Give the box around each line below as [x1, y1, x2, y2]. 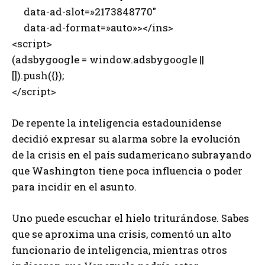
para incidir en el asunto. [12, 180, 137, 194]
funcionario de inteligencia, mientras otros [12, 243, 227, 257]
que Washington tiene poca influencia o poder [12, 164, 243, 178]
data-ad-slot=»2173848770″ [12, 5, 156, 19]
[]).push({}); [12, 69, 64, 83]
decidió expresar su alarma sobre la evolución [12, 132, 241, 146]
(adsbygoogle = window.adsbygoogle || [12, 53, 204, 67]
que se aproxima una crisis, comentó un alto [12, 227, 231, 241]
